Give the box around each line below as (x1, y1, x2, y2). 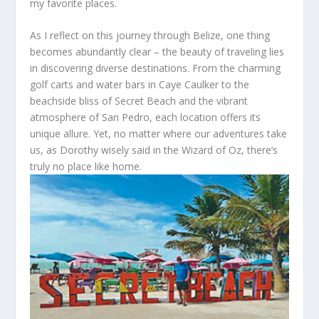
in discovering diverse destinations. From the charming (30, 61, 281, 75)
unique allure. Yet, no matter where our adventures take (30, 126, 288, 140)
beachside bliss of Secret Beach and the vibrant (30, 93, 249, 108)
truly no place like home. (30, 159, 142, 173)
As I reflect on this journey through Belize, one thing (30, 28, 271, 42)
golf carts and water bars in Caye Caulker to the (30, 77, 250, 91)
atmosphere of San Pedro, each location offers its (30, 110, 261, 124)
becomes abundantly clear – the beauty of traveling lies (30, 44, 285, 58)
